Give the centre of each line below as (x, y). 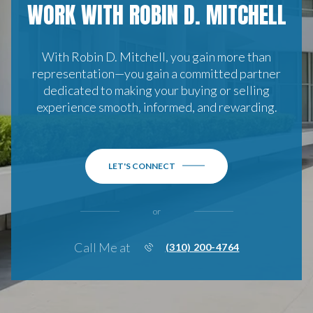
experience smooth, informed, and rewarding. (156, 107)
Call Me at (102, 247)
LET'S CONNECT (142, 166)
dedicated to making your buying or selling (156, 90)
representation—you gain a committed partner (156, 73)
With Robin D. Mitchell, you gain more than (156, 56)
